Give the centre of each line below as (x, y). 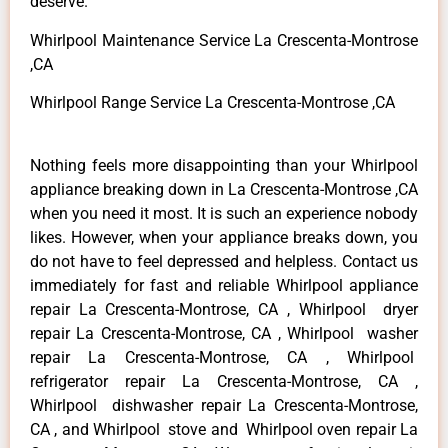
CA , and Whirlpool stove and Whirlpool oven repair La (224, 429)
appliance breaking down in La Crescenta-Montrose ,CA (224, 189)
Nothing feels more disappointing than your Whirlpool (224, 165)
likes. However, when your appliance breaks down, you (224, 237)
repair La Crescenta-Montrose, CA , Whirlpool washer (224, 333)
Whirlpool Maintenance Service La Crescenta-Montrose (224, 40)
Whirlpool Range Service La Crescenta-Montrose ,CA (212, 103)
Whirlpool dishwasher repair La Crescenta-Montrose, (224, 405)
